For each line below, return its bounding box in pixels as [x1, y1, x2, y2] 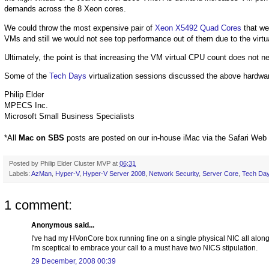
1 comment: [4, 198, 72, 213]
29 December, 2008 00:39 [31, 257, 116, 266]
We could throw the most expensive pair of [4, 23, 155, 32]
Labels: [9, 170, 31, 178]
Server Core [202, 170, 238, 178]
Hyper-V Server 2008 [83, 170, 145, 178]
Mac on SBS [19, 133, 64, 143]
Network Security [149, 170, 199, 178]
